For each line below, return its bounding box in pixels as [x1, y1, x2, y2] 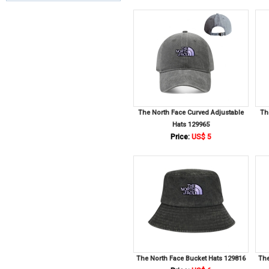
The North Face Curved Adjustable [138, 109, 244, 116]
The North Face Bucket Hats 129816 [136, 255, 246, 262]
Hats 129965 [172, 121, 210, 128]
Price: [171, 133, 190, 141]
